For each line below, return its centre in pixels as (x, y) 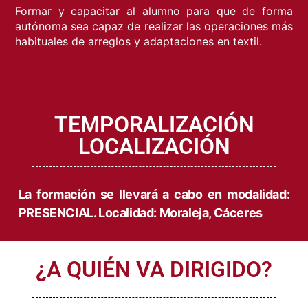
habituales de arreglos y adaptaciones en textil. (139, 45)
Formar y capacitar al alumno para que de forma (154, 14)
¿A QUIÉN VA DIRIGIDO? (154, 273)
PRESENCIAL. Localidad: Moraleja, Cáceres (140, 216)
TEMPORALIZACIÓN (154, 128)
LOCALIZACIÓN (154, 150)
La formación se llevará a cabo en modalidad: (154, 197)
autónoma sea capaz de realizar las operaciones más (154, 30)
